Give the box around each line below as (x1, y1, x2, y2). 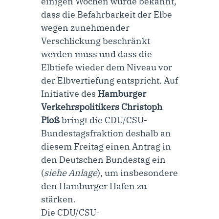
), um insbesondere (97, 167, 178, 178)
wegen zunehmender (41, 22, 130, 33)
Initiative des (41, 88, 98, 99)
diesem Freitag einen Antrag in (41, 140, 171, 152)
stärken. (41, 193, 76, 205)
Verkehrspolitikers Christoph (41, 101, 162, 112)
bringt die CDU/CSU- (60, 114, 147, 126)
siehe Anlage (44, 167, 97, 178)
